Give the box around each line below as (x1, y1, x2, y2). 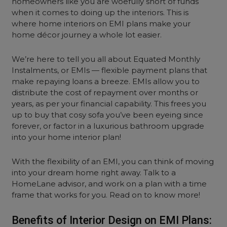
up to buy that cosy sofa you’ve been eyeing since (12, 110, 204, 120)
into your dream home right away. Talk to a (12, 168, 176, 177)
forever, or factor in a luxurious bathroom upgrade (12, 121, 205, 131)
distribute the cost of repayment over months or (12, 88, 199, 97)
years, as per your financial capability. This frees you (12, 99, 207, 108)
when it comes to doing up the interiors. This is (12, 8, 189, 17)
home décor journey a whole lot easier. (12, 30, 162, 40)
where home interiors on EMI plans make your (12, 19, 191, 28)
